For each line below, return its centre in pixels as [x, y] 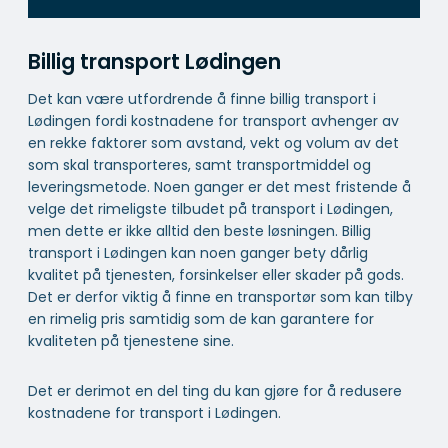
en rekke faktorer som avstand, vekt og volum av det [213, 142]
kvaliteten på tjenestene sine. [131, 340]
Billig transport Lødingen [154, 62]
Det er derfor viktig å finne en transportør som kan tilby [220, 296]
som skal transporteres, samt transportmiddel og [199, 164]
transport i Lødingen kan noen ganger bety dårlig [198, 252]
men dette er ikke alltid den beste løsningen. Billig [199, 230]
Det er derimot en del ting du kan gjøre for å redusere [215, 390]
